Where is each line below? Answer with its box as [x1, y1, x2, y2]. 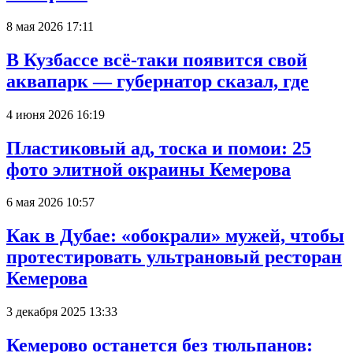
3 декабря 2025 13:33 [6, 305, 117, 319]
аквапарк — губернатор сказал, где [6, 70, 309, 91]
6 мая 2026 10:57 [6, 195, 95, 210]
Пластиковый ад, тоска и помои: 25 [6, 137, 311, 158]
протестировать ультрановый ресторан [6, 247, 342, 268]
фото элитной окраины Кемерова [6, 158, 291, 180]
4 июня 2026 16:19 [6, 107, 105, 121]
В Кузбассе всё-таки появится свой [6, 49, 307, 70]
